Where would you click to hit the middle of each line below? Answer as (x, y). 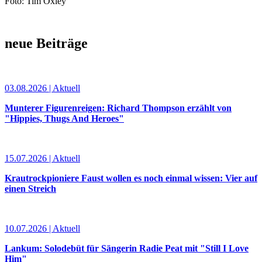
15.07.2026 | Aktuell (42, 158)
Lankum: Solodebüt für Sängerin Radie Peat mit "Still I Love (127, 248)
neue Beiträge (46, 43)
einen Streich (30, 188)
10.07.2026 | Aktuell (42, 228)
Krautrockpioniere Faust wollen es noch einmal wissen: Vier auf (131, 178)
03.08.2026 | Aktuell (42, 88)
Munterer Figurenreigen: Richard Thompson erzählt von (118, 108)
